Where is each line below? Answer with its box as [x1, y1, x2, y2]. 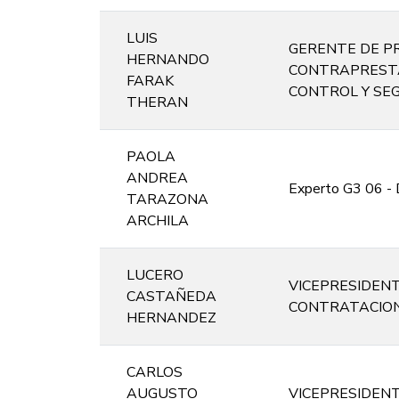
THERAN [126, 92, 188, 112]
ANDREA [126, 167, 188, 188]
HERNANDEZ [126, 307, 216, 328]
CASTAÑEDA [126, 286, 216, 306]
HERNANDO [126, 49, 209, 69]
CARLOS [126, 362, 183, 382]
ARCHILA [126, 210, 189, 231]
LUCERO [126, 265, 183, 285]
